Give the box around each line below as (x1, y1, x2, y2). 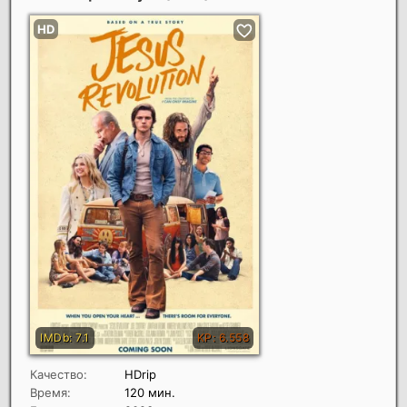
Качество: (30, 366, 87, 382)
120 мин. (124, 384, 175, 400)
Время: (30, 384, 71, 400)
